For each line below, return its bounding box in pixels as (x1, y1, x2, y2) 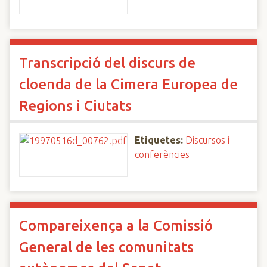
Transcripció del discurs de (19, 55, 195, 71)
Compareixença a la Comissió (19, 218, 213, 234)
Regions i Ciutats (19, 98, 132, 114)
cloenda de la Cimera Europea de (19, 76, 238, 92)
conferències (135, 149, 190, 160)
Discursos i (185, 135, 229, 145)
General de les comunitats (19, 239, 194, 255)
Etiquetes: (135, 135, 183, 145)
